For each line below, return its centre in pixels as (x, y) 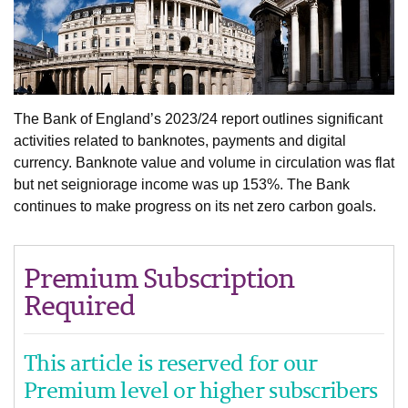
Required (79, 305)
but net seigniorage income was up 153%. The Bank (182, 184)
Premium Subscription (159, 277)
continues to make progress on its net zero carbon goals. (195, 206)
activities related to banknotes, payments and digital (180, 140)
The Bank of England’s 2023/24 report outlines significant (198, 118)
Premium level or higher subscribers (201, 389)
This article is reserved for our (171, 362)
